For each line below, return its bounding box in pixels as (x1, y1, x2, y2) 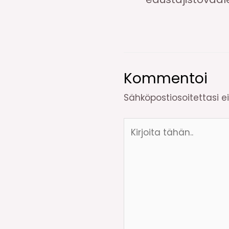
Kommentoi (124, 68, 208, 89)
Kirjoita (123, 118, 153, 131)
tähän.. (123, 132, 153, 145)
